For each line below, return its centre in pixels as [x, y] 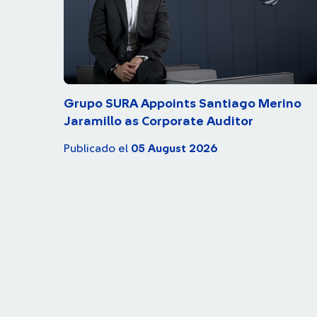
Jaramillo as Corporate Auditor [158, 121]
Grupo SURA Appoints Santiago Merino [183, 104]
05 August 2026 [174, 148]
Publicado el [97, 148]
